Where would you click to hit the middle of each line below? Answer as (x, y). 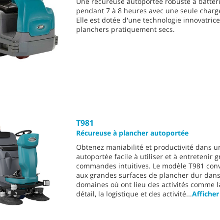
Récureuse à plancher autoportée (132, 133)
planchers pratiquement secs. (125, 29)
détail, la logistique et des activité (131, 194)
